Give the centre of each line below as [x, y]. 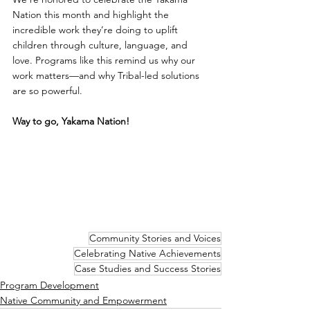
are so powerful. [49, 91]
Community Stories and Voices [155, 238]
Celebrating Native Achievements [147, 254]
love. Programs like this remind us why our [105, 61]
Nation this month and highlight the [92, 15]
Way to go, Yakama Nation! [71, 121]
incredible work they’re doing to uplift [97, 30]
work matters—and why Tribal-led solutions [107, 76]
